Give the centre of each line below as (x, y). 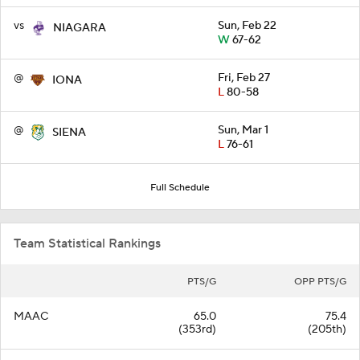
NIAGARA (80, 28)
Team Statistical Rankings (87, 243)
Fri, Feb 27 (244, 78)
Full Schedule (180, 188)
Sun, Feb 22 (247, 26)
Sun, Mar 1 (243, 130)
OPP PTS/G (320, 282)
